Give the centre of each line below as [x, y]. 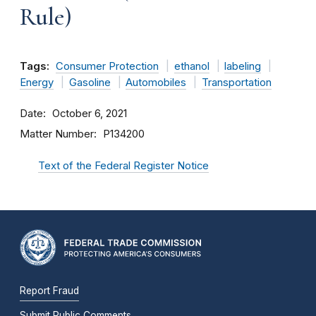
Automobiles [156, 83]
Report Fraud [49, 290]
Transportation [236, 83]
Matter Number [57, 134]
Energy [37, 83]
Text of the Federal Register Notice [123, 166]
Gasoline [90, 83]
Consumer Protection [107, 66]
